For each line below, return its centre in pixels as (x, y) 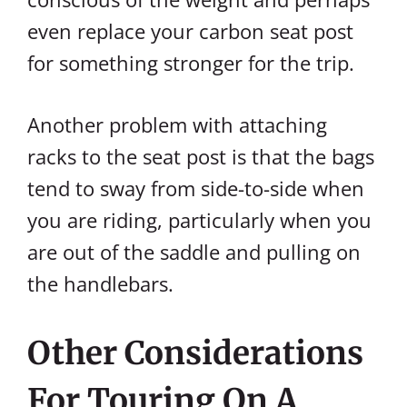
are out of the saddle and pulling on (194, 252)
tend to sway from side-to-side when (196, 188)
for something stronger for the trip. (191, 63)
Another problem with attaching (177, 124)
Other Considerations (195, 353)
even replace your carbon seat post (190, 31)
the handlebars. (100, 283)
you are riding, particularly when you (199, 220)
